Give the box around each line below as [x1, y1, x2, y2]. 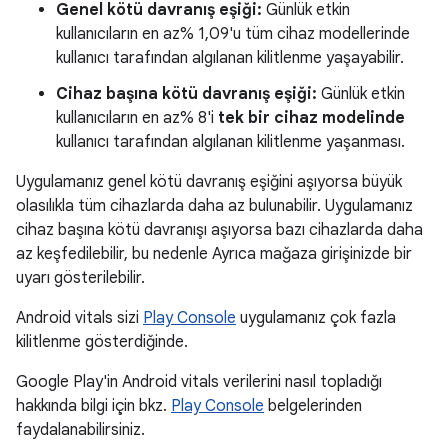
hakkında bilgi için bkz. [16, 396, 171, 416]
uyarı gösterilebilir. [16, 268, 145, 288]
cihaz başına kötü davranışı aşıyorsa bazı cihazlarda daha [16, 220, 423, 240]
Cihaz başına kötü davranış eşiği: [56, 84, 317, 104]
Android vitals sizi [16, 308, 143, 328]
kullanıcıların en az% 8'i [56, 108, 218, 128]
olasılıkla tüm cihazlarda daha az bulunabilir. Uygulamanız [16, 196, 413, 216]
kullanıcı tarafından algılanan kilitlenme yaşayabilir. [56, 48, 404, 68]
